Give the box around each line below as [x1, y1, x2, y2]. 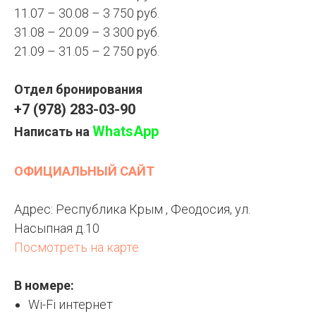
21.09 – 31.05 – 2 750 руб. [14, 44, 159, 59]
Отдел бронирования [14, 82, 142, 97]
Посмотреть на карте [14, 240, 139, 255]
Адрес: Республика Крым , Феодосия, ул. [14, 202, 250, 217]
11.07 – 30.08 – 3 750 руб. [14, 6, 159, 21]
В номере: [14, 278, 74, 293]
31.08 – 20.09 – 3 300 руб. [14, 25, 159, 40]
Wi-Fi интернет [28, 297, 113, 312]
